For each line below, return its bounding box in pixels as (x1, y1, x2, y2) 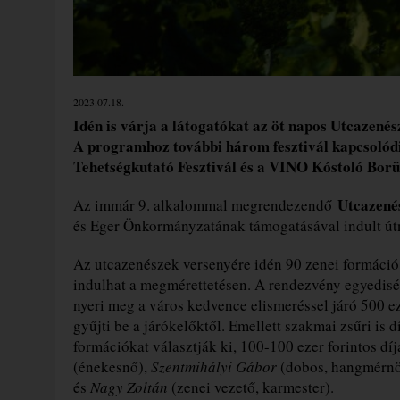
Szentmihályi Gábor (151, 355, 277, 377)
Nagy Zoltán (90, 376, 168, 397)
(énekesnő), (73, 355, 151, 377)
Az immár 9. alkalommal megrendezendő (73, 194, 337, 215)
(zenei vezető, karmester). (168, 376, 334, 397)
